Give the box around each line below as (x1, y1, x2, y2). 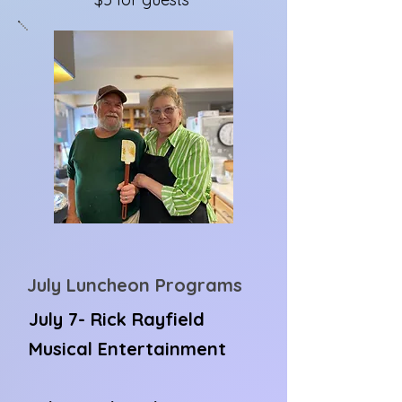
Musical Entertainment (29, 337, 226, 360)
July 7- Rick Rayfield (29, 308, 205, 330)
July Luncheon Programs (27, 274, 242, 296)
